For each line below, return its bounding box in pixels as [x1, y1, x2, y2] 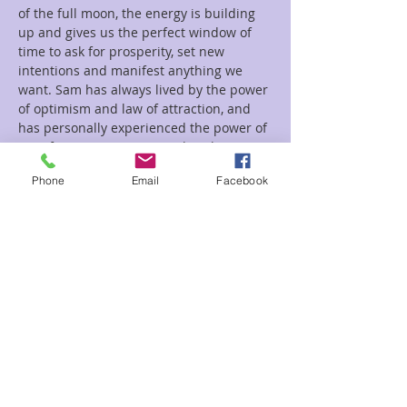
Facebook [216, 173, 268, 187]
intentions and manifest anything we [18, 62, 246, 79]
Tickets [18, 207, 77, 232]
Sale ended [30, 269, 87, 282]
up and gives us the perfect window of [18, 24, 255, 41]
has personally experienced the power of [18, 119, 271, 136]
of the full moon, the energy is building [18, 5, 259, 22]
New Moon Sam [18, 317, 152, 342]
